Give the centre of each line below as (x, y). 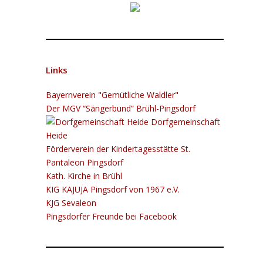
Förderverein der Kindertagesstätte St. (118, 149)
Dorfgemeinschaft (185, 122)
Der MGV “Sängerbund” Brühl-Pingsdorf (121, 108)
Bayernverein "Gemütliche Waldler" (112, 95)
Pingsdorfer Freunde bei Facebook (112, 216)
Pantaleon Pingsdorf (85, 162)
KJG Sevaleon (71, 203)
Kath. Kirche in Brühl (84, 176)
